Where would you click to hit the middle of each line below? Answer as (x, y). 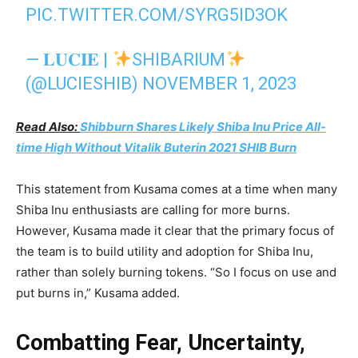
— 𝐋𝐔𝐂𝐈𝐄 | (69, 59)
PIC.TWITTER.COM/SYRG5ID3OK (157, 14)
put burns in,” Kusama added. (98, 292)
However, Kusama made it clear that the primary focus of (175, 230)
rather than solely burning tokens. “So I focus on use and (176, 272)
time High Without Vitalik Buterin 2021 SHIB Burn (156, 147)
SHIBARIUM (179, 59)
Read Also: (48, 126)
